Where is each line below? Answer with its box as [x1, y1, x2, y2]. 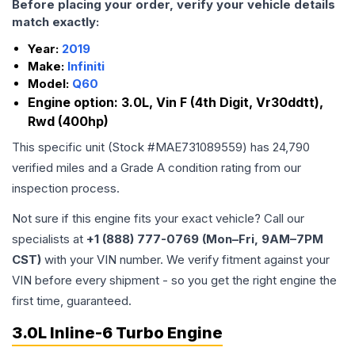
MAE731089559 [155, 139, 242, 155]
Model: [28, 76, 72, 91]
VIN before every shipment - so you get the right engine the [12, 273, 337, 288]
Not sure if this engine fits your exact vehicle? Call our [12, 211, 304, 226]
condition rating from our [165, 160, 301, 175]
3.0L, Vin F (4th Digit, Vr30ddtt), [121, 94, 323, 110]
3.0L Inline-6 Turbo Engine [12, 323, 223, 342]
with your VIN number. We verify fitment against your [41, 252, 330, 267]
